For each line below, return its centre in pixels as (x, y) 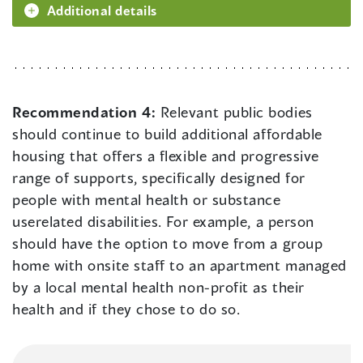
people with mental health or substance (147, 200)
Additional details (102, 11)
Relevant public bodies (236, 112)
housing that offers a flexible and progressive (166, 156)
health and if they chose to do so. (126, 309)
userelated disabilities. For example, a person (163, 222)
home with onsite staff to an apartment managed (179, 265)
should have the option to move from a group (168, 243)
